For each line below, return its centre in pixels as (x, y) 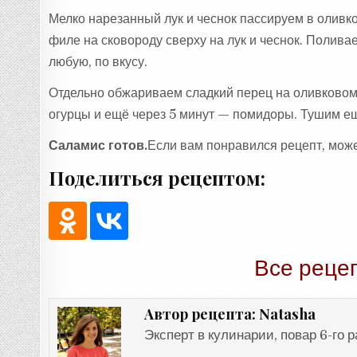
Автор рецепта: (201, 314)
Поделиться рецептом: (157, 178)
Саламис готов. (98, 146)
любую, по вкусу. (98, 62)
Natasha (287, 313)
